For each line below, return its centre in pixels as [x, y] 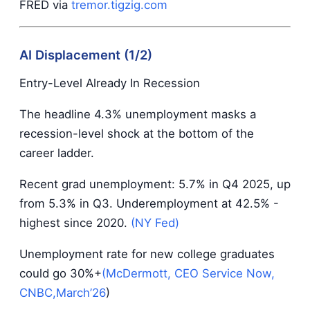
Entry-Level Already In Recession [110, 83]
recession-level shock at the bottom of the [137, 134]
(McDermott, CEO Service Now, [188, 273]
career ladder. [57, 153]
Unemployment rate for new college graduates [147, 254]
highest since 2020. [75, 223]
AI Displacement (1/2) [86, 54]
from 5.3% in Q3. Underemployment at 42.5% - [149, 204]
